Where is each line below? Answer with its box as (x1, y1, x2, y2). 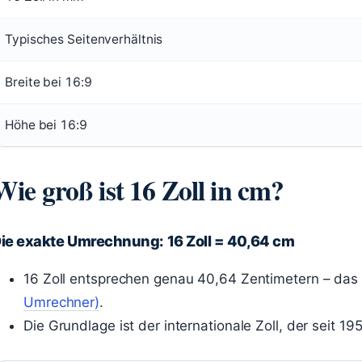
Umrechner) (23, 294, 100, 310)
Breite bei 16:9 (5, 74, 92, 90)
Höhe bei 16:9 (5, 117, 87, 133)
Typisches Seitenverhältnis (5, 32, 163, 47)
